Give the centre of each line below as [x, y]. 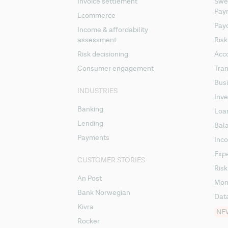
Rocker [89, 221]
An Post [90, 178]
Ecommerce [96, 16]
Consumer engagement [116, 68]
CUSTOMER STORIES [111, 160]
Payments [93, 138]
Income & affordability [113, 30]
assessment [97, 40]
